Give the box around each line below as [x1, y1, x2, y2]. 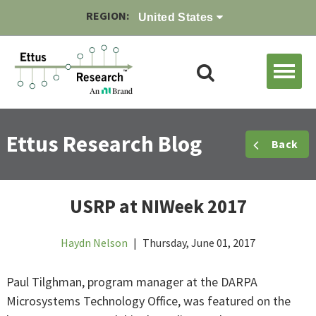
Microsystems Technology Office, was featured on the [6, 293, 291, 310]
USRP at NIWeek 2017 [69, 194, 247, 219]
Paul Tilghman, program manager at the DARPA [6, 274, 257, 291]
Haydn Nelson [61, 236, 128, 250]
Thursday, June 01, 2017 [140, 236, 255, 250]
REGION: [85, 8, 131, 23]
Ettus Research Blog [6, 130, 202, 159]
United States [138, 11, 217, 24]
